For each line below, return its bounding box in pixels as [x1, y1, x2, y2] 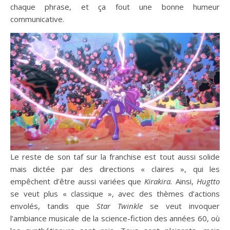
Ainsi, [172, 176, 197, 187]
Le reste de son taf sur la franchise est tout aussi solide [10, 151, 220, 162]
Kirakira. [144, 176, 173, 187]
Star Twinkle [97, 201, 143, 212]
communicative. [10, 13, 64, 24]
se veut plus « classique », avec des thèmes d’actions [10, 188, 220, 199]
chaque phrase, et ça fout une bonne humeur [10, 1, 220, 12]
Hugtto [197, 176, 220, 187]
